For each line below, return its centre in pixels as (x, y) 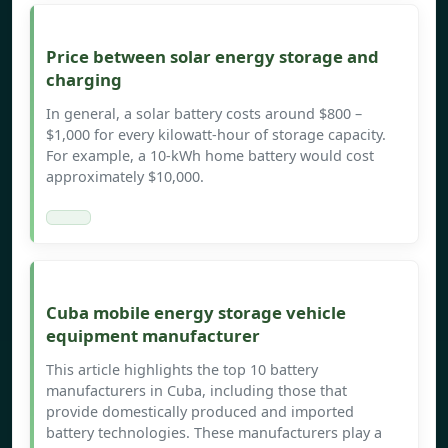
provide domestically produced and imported (200, 412)
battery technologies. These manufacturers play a (214, 433)
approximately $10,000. (125, 177)
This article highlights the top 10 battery (182, 370)
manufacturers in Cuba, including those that (196, 391)
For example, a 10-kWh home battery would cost (210, 156)
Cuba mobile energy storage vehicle (196, 313)
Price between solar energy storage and (212, 57)
